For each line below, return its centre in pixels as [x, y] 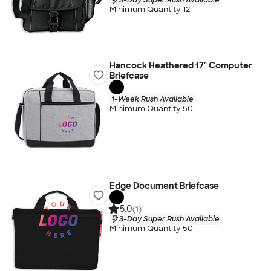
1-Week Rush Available [152, 99]
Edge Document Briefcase [164, 186]
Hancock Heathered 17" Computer [181, 65]
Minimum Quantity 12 [150, 10]
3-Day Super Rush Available [169, 219]
